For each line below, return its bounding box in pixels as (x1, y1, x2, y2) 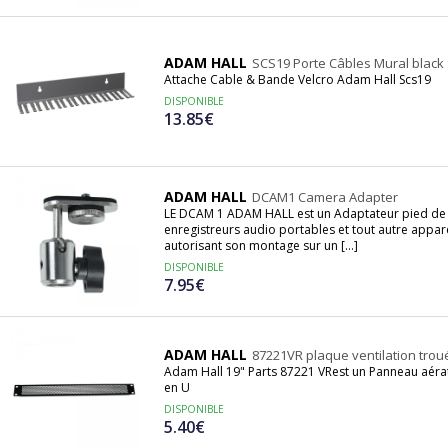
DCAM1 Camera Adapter (252, 188, 398, 207)
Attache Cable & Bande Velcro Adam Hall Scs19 (164, 71, 431, 89)
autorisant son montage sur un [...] (164, 237, 358, 255)
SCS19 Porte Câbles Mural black (252, 54, 444, 73)
